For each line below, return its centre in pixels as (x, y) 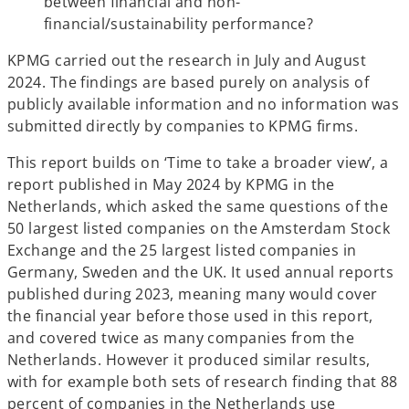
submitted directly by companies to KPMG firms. (183, 126)
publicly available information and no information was (204, 104)
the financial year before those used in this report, (190, 316)
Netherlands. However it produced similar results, (189, 360)
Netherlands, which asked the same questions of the (198, 206)
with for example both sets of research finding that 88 (203, 382)
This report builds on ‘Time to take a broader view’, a (198, 163)
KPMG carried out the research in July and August (187, 60)
